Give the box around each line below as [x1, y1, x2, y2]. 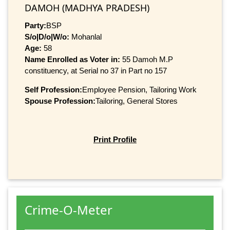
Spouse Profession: [25, 96, 95, 105]
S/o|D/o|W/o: [25, 32, 69, 41]
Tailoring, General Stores [95, 96, 178, 105]
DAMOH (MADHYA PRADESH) [25, 1, 149, 14]
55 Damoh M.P [122, 54, 173, 64]
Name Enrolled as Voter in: [25, 54, 122, 64]
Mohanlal [69, 32, 102, 41]
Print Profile [93, 135, 137, 144]
